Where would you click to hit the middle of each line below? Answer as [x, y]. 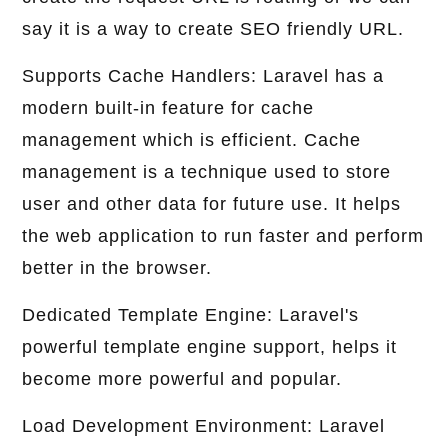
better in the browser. [117, 268]
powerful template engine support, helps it [210, 347]
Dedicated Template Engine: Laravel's [191, 315]
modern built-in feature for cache [168, 108]
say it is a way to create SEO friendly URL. [213, 29]
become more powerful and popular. [182, 379]
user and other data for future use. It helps [212, 204]
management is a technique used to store [207, 172]
